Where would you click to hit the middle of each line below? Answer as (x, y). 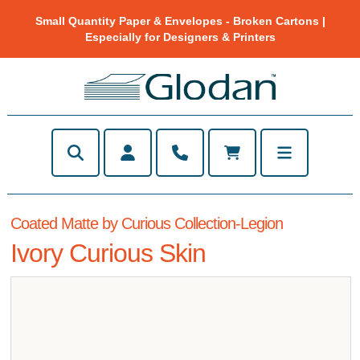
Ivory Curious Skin (108, 253)
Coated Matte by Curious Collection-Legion (147, 223)
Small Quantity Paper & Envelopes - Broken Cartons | (180, 21)
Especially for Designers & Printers (180, 37)
